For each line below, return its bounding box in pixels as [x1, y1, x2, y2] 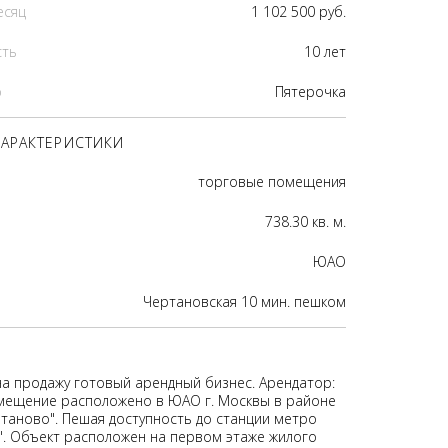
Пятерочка [275, 82, 346, 101]
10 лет [304, 42, 346, 61]
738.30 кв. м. [265, 212, 346, 231]
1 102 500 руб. [251, 2, 346, 21]
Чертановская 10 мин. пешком [143, 292, 346, 311]
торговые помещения [198, 172, 346, 191]
